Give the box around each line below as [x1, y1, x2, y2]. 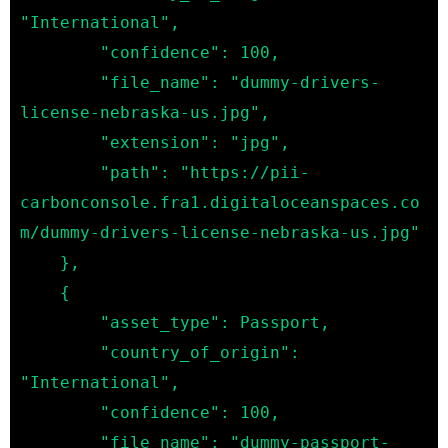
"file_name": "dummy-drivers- [20, 72, 100, 92]
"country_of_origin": [20, 342, 100, 362]
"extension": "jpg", [20, 132, 100, 152]
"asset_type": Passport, [20, 312, 100, 332]
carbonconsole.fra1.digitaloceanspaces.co [20, 192, 420, 212]
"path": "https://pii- [20, 162, 100, 182]
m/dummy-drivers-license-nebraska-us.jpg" [20, 222, 420, 242]
